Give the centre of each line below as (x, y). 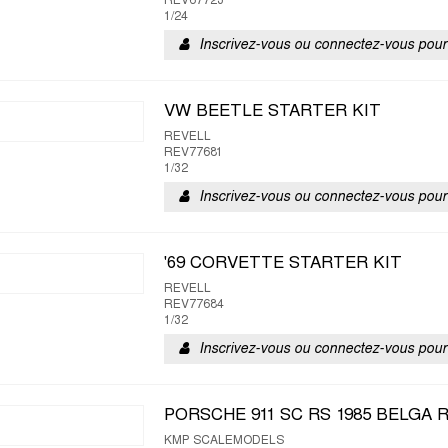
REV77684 (194, 305)
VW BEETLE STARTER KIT (272, 112)
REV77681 (193, 153)
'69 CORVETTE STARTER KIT (283, 264)
